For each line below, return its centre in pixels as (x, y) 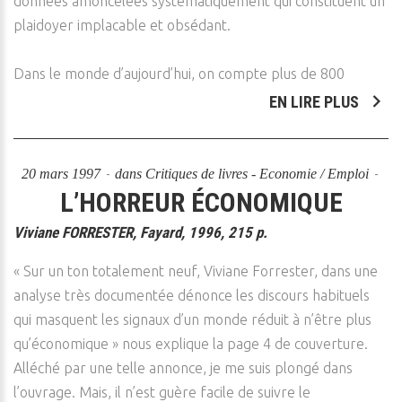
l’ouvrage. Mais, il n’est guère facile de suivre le (162, 392)
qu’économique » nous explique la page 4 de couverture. (191, 344)
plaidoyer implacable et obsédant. (122, 25)
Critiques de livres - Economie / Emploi (257, 174)
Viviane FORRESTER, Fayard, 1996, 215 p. (140, 232)
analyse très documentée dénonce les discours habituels (192, 295)
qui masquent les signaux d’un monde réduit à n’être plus (192, 319)
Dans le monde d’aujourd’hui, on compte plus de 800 (179, 74)
